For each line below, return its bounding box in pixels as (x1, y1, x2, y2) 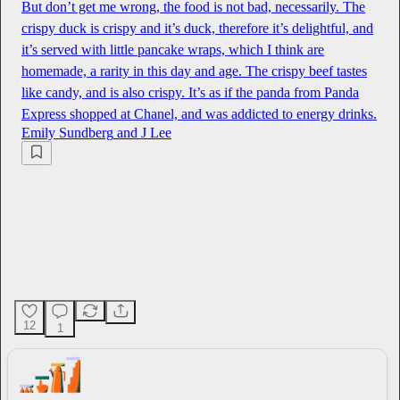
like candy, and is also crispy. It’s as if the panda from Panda (21, 85, 359, 101)
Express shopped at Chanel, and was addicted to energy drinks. (21, 106, 377, 122)
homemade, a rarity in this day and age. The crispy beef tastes (21, 63, 367, 79)
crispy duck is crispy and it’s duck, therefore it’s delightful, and (21, 21, 373, 37)
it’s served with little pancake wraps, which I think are (21, 42, 324, 58)
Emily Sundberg (21, 125, 113, 141)
